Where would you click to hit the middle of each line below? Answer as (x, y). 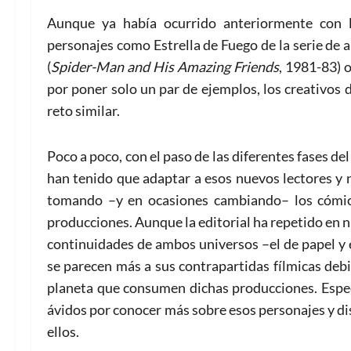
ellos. (63, 331)
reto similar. (83, 110)
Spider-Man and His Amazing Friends (165, 66)
